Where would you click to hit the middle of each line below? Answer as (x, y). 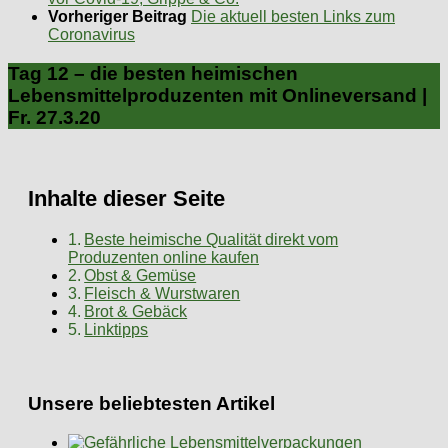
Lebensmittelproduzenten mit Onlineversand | (217, 95)
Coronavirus (91, 34)
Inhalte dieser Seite (126, 199)
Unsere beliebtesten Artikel (151, 404)
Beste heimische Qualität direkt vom (211, 239)
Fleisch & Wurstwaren (162, 293)
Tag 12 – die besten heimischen (153, 73)
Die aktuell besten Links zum (293, 16)
